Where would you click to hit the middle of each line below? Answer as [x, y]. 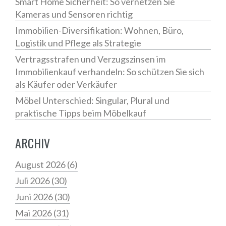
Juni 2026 [35, 197]
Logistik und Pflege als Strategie [78, 43]
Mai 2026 [34, 213]
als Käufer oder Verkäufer [66, 84]
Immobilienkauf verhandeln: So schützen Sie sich [110, 72]
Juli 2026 [33, 181]
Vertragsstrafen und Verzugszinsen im [90, 59]
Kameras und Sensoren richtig [74, 14]
